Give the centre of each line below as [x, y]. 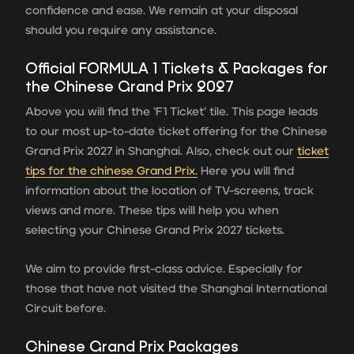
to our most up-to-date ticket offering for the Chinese [176, 131]
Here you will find [246, 171]
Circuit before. [66, 308]
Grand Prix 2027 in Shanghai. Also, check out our [161, 151]
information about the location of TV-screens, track [169, 190]
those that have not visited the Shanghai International [176, 288]
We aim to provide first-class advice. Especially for [164, 269]
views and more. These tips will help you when [152, 210]
